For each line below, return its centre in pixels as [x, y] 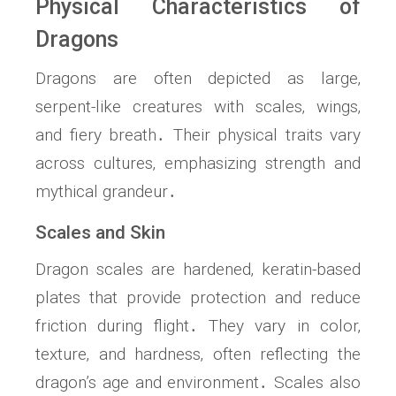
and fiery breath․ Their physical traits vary [198, 135]
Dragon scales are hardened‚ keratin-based [198, 270]
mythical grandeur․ [106, 192]
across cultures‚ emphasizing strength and [198, 164]
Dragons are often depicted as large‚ [198, 79]
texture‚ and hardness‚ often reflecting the [198, 354]
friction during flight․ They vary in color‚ [198, 326]
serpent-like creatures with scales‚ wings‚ [198, 107]
